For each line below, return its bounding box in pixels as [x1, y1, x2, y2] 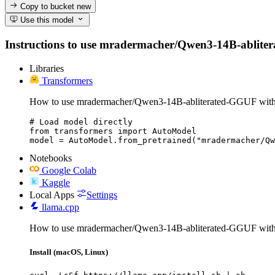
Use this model [18, 15, 74, 25]
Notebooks [29, 152, 72, 163]
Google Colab [42, 165, 96, 176]
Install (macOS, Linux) [29, 247, 108, 257]
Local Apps [29, 189, 74, 200]
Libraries [29, 63, 64, 74]
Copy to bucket [18, 1, 77, 11]
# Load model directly [29, 117, 133, 126]
